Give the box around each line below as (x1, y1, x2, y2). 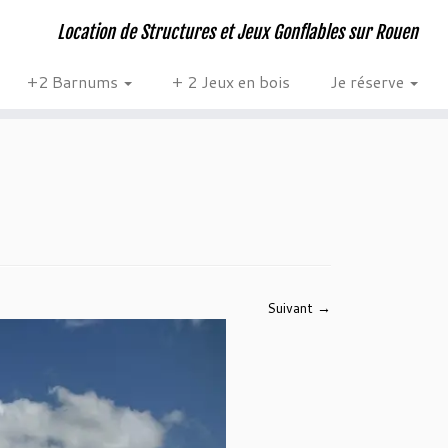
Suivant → (267, 298, 331, 318)
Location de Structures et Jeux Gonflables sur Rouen (56, 21, 418, 43)
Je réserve (329, 70, 408, 93)
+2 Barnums (26, 70, 122, 93)
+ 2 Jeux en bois (171, 70, 290, 93)
